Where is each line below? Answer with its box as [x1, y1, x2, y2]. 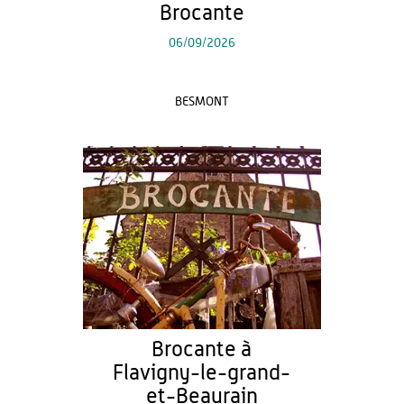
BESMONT [174, 96, 229, 108]
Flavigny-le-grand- [113, 363, 291, 384]
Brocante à [151, 339, 252, 361]
